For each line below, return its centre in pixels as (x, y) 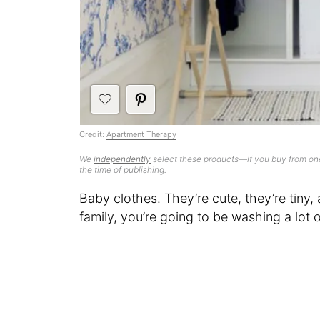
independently (122, 159)
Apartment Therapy (142, 134)
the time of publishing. (123, 170)
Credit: (93, 134)
